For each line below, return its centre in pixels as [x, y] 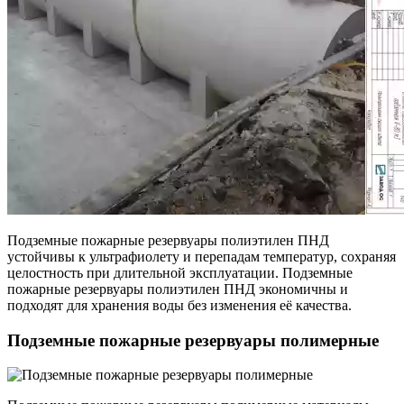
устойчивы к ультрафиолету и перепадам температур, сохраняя [202, 256]
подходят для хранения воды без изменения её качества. [179, 305]
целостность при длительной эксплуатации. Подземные [180, 272]
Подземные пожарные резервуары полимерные [193, 340]
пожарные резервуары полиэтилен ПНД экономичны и [178, 289]
